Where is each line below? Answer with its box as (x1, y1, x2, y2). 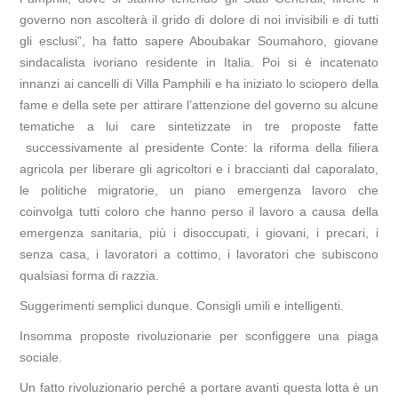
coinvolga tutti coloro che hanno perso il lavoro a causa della (20, 204, 378, 219)
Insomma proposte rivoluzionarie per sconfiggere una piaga (20, 329, 378, 344)
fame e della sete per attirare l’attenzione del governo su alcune (20, 98, 378, 113)
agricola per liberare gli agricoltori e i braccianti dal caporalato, (20, 162, 378, 177)
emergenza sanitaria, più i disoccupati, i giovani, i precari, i (20, 226, 378, 241)
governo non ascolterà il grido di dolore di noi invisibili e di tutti (20, 12, 378, 28)
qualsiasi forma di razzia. (20, 268, 160, 283)
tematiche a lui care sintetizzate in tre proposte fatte (20, 119, 378, 134)
